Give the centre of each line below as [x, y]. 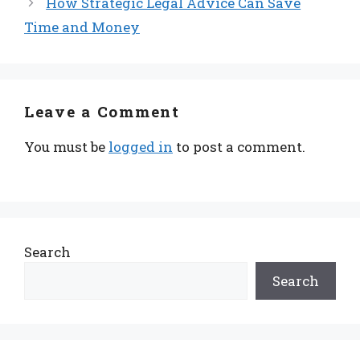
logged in [141, 147]
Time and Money [82, 27]
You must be [66, 147]
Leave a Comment [102, 112]
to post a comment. [239, 147]
